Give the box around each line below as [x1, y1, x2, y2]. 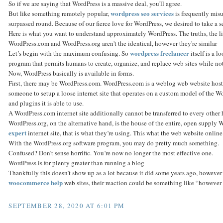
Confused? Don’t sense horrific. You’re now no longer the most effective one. [8, 148, 214, 158]
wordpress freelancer [130, 48, 190, 58]
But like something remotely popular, [8, 9, 111, 18]
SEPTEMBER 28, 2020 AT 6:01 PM [8, 201, 125, 210]
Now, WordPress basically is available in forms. [8, 69, 134, 78]
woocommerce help [8, 178, 63, 188]
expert [8, 128, 27, 138]
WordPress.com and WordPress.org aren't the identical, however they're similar [8, 39, 218, 48]
